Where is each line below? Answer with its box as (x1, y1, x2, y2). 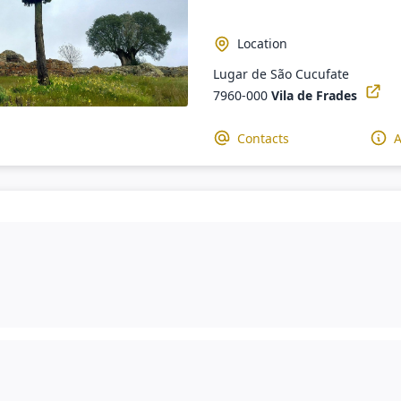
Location (237, 35, 288, 53)
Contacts (237, 129, 290, 147)
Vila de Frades (271, 87, 357, 105)
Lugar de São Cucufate (213, 64, 349, 82)
